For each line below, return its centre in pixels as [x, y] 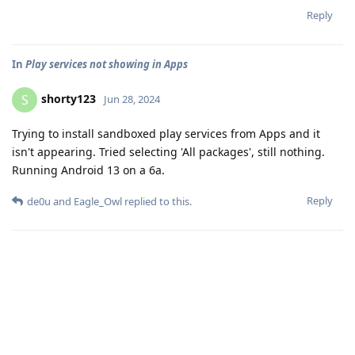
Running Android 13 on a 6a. [88, 170]
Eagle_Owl [98, 201]
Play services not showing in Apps [107, 64]
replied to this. [157, 201]
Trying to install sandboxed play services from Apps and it [166, 133]
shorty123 [69, 98]
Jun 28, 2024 [132, 99]
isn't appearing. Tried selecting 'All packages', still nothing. [168, 151]
